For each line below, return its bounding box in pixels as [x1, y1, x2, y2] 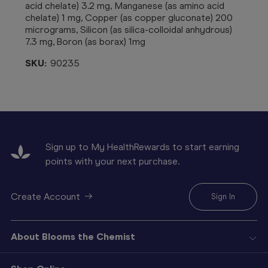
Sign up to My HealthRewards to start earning [45, 141, 239, 153]
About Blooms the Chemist [11, 230, 135, 242]
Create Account [11, 190, 80, 202]
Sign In [211, 191, 235, 201]
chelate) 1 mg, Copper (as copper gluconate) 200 [25, 11, 233, 23]
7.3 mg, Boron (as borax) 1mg [25, 35, 145, 47]
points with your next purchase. [45, 155, 179, 167]
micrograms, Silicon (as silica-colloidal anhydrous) [25, 23, 232, 35]
